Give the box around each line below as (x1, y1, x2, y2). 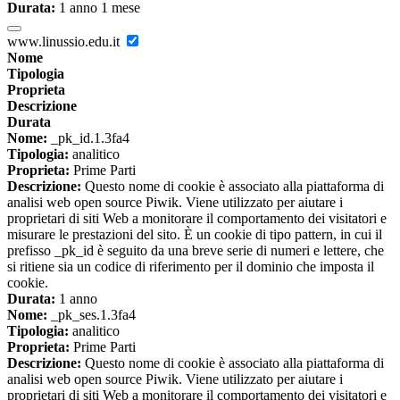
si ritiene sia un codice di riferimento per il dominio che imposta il (7, 258, 374, 274)
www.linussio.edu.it (7, 33, 123, 49)
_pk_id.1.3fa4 (47, 129, 129, 146)
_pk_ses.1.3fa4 (47, 306, 136, 322)
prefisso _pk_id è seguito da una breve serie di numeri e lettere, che (7, 242, 384, 258)
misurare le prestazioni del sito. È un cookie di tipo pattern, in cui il (7, 226, 382, 242)
